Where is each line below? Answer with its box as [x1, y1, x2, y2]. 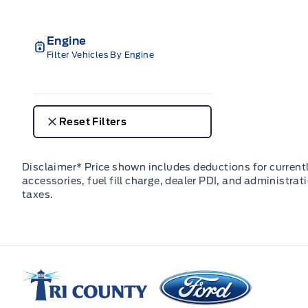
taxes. [22, 188, 54, 200]
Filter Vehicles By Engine [47, 49, 154, 60]
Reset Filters [59, 115, 127, 127]
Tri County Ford [21, 268, 110, 282]
